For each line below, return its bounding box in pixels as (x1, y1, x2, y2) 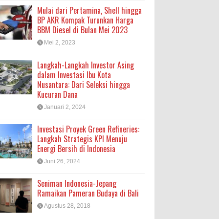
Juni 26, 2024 (44, 157, 80, 165)
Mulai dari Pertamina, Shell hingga (37, 4, 142, 17)
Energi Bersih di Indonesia (37, 142, 115, 154)
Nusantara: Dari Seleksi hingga (37, 78, 130, 90)
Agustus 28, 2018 (44, 202, 90, 210)
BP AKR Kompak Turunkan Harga (37, 14, 133, 26)
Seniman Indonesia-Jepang (37, 177, 116, 190)
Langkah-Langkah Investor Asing (37, 59, 134, 71)
